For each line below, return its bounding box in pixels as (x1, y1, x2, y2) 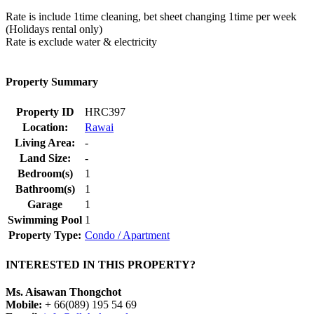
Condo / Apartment (85, 228, 170, 241)
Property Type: (8, 228, 81, 241)
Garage (27, 198, 62, 210)
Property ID (15, 105, 74, 118)
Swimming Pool (8, 213, 82, 226)
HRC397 (85, 105, 125, 118)
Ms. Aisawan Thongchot (6, 286, 121, 299)
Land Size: (19, 151, 71, 164)
